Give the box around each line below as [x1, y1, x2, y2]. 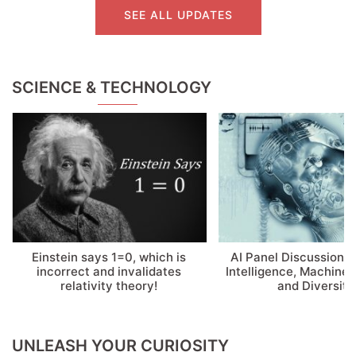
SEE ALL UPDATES [123, 7, 233, 21]
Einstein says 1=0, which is [32, 250, 187, 265]
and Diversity [277, 278, 354, 294]
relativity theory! [60, 278, 158, 294]
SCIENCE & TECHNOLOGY [12, 77, 211, 97]
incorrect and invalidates [37, 264, 182, 280]
